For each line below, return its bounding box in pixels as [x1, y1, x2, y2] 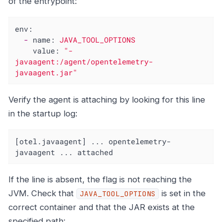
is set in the [159, 188, 206, 198]
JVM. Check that [8, 188, 76, 198]
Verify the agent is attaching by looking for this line [8, 95, 205, 105]
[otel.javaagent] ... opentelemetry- [15, 136, 171, 146]
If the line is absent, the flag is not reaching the [8, 174, 192, 184]
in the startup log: [8, 109, 77, 119]
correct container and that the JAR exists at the [8, 202, 195, 212]
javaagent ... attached [15, 147, 113, 157]
